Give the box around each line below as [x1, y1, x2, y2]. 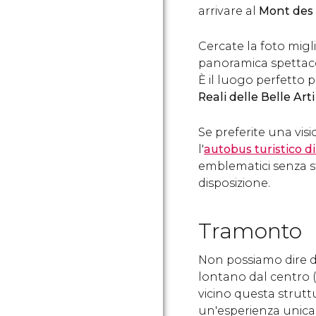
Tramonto [198, 218, 302, 245]
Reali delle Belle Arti [198, 90, 315, 104]
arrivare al [198, 4, 259, 18]
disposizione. [198, 176, 270, 190]
